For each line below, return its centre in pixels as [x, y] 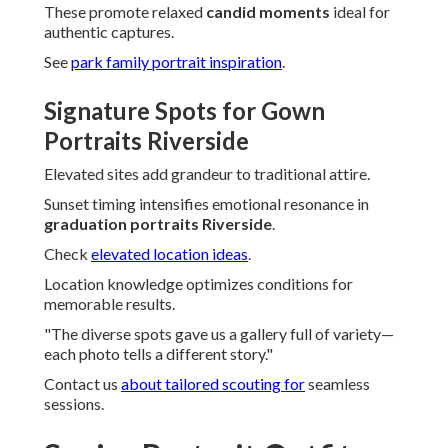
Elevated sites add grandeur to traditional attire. [207, 174]
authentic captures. [109, 32]
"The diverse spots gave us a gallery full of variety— [219, 334]
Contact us [82, 384]
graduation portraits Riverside [158, 224]
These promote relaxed [125, 12]
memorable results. [109, 304]
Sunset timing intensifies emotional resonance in [206, 204]
